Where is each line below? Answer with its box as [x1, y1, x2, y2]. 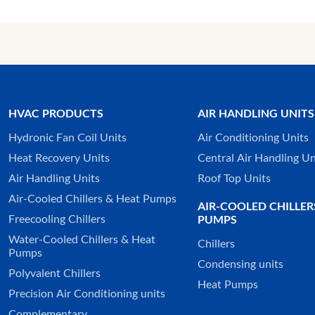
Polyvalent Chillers [8, 267, 101, 279]
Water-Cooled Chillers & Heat [8, 233, 155, 245]
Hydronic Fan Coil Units [8, 131, 127, 143]
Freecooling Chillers [8, 213, 105, 225]
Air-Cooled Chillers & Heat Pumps [8, 193, 176, 205]
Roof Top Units [197, 172, 271, 184]
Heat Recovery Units [8, 152, 110, 164]
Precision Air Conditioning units [8, 288, 165, 300]
